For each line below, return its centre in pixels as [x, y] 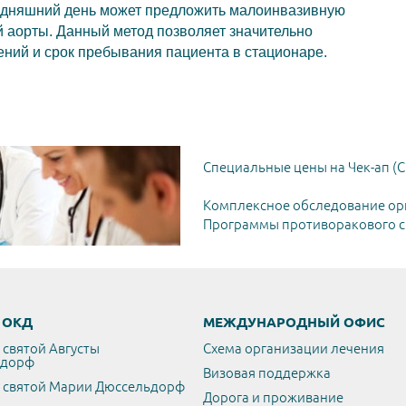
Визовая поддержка [267, 372]
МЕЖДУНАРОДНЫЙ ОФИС [294, 322]
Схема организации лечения [294, 348]
